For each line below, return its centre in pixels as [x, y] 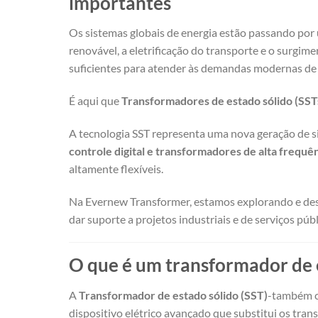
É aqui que [95, 101]
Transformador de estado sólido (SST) [173, 295]
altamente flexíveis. [116, 168]
